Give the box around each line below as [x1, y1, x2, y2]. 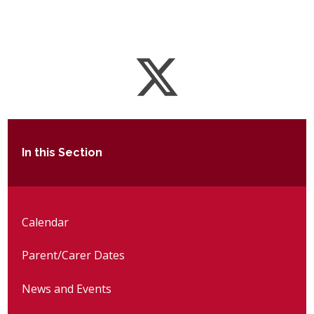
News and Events [22, 280, 112, 296]
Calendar [22, 214, 69, 230]
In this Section [22, 146, 103, 160]
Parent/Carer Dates [22, 247, 125, 264]
